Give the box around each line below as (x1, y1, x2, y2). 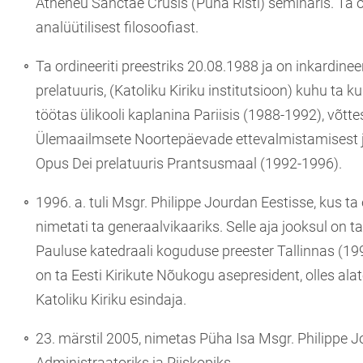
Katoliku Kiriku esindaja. (36, 291, 186, 309)
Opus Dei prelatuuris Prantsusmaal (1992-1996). (36, 155, 342, 173)
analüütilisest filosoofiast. (36, 19, 199, 36)
